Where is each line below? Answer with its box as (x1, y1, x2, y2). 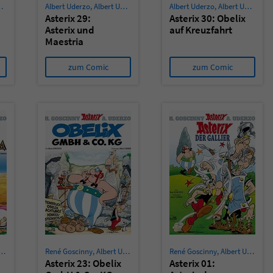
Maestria (45, 35, 83, 48)
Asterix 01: (169, 257, 215, 270)
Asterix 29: (45, 12, 91, 25)
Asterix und (45, 23, 94, 37)
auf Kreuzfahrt (169, 23, 232, 37)
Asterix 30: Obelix (169, 12, 246, 25)
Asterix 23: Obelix (45, 257, 121, 270)
